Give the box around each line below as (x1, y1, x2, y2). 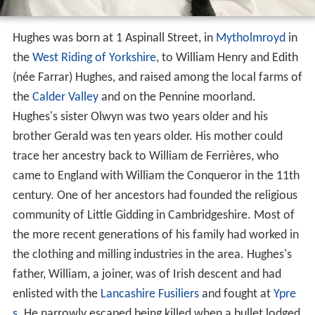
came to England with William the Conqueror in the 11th (12, 169, 300, 184)
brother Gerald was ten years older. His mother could (12, 130, 283, 144)
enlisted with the (12, 288, 101, 302)
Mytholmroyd (215, 32, 285, 46)
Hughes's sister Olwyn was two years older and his (12, 110, 268, 124)
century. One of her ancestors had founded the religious (12, 189, 297, 203)
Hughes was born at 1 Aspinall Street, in (12, 32, 216, 46)
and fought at (198, 288, 274, 302)
